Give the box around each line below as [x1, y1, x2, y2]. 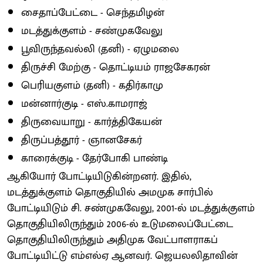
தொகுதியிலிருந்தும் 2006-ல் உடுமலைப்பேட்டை [7, 215, 233, 233]
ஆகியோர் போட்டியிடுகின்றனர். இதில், [7, 167, 191, 186]
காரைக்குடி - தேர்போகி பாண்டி [21, 149, 168, 167]
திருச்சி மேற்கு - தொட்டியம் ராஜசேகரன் [21, 58, 210, 76]
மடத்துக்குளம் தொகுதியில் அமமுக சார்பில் [7, 183, 213, 201]
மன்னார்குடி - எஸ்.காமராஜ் [21, 95, 147, 113]
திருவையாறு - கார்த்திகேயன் [21, 113, 162, 131]
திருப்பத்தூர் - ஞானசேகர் [21, 131, 142, 149]
